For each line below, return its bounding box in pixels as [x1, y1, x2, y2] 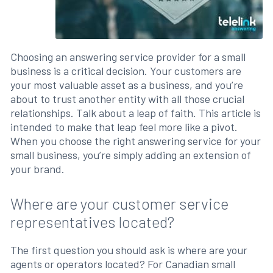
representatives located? [10, 213, 174, 231]
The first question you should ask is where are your [10, 243, 247, 257]
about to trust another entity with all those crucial [10, 92, 244, 105]
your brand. [10, 162, 67, 175]
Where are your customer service [10, 194, 229, 213]
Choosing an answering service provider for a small [10, 50, 246, 63]
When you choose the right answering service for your [10, 134, 261, 147]
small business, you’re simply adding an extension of [10, 148, 251, 161]
